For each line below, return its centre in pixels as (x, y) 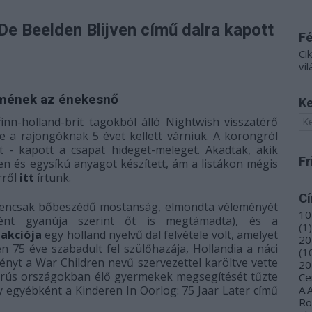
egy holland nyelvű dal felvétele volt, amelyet (160, 235)
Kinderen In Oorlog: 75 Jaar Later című (177, 290)
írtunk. (54, 178)
